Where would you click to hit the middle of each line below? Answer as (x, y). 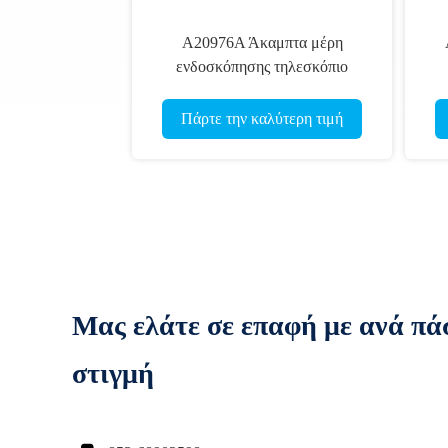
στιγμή (113, 373)
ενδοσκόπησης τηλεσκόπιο (262, 66)
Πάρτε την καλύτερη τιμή (262, 118)
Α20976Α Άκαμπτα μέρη (262, 42)
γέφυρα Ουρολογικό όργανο (262, 90)
